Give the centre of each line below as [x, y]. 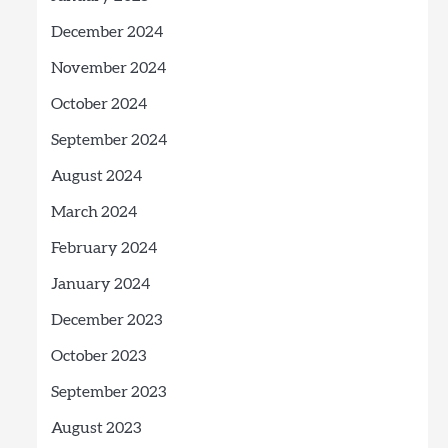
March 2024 [93, 212]
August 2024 [96, 176]
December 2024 [106, 32]
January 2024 [100, 284]
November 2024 [108, 68]
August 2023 [95, 428]
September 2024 [108, 140]
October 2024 [98, 104]
